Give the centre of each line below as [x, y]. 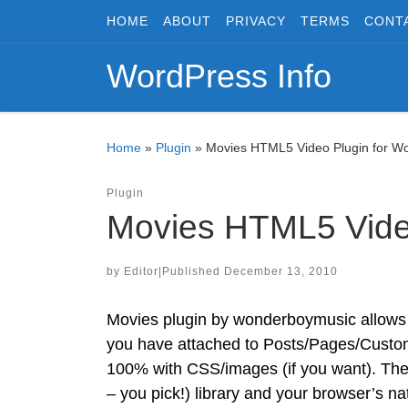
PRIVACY [256, 21]
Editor [141, 271]
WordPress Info [219, 76]
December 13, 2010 [281, 271]
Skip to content [73, 25]
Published [193, 271]
